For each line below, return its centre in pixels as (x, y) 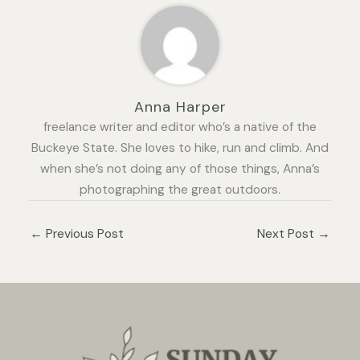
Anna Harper (180, 107)
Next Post (287, 234)
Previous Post (83, 234)
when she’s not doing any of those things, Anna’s (180, 169)
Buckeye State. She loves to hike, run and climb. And (180, 148)
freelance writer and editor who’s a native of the (180, 127)
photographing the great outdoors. (180, 190)
